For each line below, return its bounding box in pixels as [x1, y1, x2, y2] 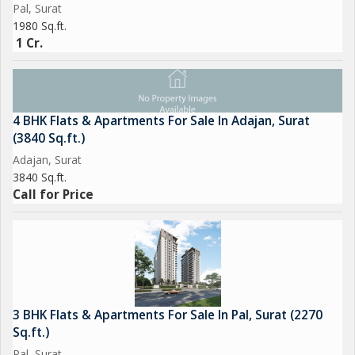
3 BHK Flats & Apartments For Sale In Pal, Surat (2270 [13, 307, 323, 323]
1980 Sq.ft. [13, 18, 67, 33]
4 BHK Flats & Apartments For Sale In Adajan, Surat [13, 113, 310, 129]
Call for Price [13, 186, 94, 203]
